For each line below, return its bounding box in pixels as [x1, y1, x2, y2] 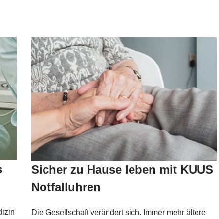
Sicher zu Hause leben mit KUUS [31, 163, 213, 176]
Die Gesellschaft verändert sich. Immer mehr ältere [31, 208, 206, 217]
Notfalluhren [31, 180, 101, 194]
